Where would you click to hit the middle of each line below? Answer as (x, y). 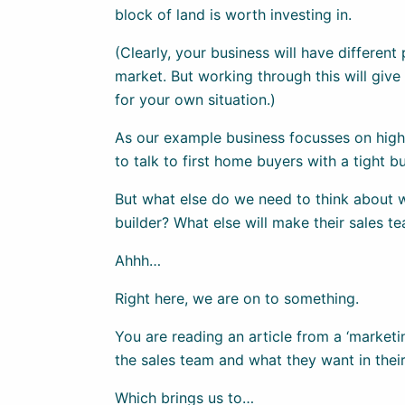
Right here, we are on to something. (237, 298)
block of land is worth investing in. (233, 14)
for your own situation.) (195, 99)
